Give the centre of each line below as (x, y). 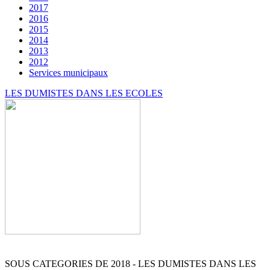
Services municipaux (68, 72)
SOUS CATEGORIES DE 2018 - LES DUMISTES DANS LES (130, 263)
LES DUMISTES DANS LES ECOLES (84, 93)
